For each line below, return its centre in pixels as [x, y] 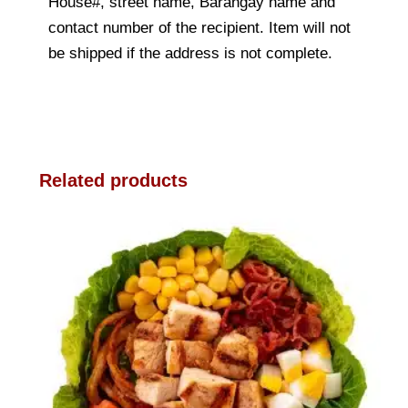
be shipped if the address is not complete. [190, 53]
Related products [113, 180]
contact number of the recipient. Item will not [199, 27]
